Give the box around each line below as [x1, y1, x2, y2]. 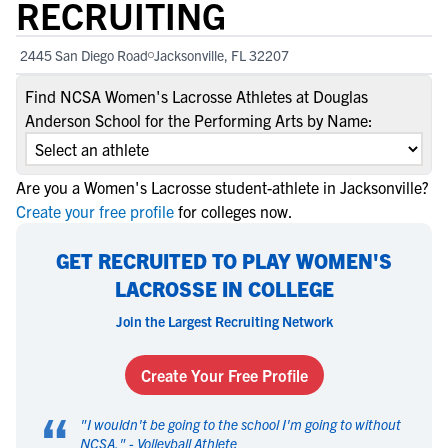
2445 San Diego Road [20, 46, 148, 64]
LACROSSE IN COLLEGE [114, 276, 334, 301]
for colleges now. [178, 201, 293, 221]
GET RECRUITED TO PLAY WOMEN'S [56, 248, 392, 273]
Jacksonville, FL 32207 [154, 46, 289, 64]
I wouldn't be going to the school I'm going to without [87, 415, 401, 433]
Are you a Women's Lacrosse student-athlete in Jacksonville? [16, 177, 429, 197]
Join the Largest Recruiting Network [115, 312, 333, 330]
